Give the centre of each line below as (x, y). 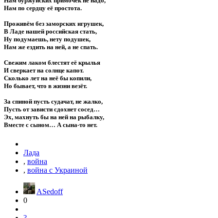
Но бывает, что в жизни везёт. (45, 86)
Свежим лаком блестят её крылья (52, 62)
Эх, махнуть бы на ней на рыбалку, (54, 117)
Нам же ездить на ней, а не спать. (51, 47)
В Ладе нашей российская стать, (50, 31)
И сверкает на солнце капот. (44, 70)
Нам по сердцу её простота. (43, 8)
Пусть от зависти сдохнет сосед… (52, 109)
